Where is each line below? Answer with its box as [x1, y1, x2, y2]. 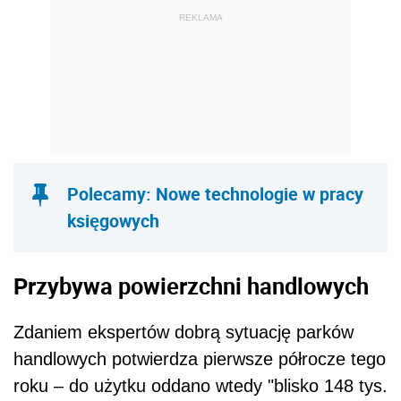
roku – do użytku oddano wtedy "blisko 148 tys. [13, 376, 388, 397]
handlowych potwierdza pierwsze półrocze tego [13, 349, 386, 370]
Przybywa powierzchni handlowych [13, 269, 369, 301]
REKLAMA [178, 12, 223, 22]
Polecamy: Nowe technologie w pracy [67, 182, 363, 207]
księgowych [67, 209, 159, 234]
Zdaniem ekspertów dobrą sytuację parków [13, 322, 354, 343]
